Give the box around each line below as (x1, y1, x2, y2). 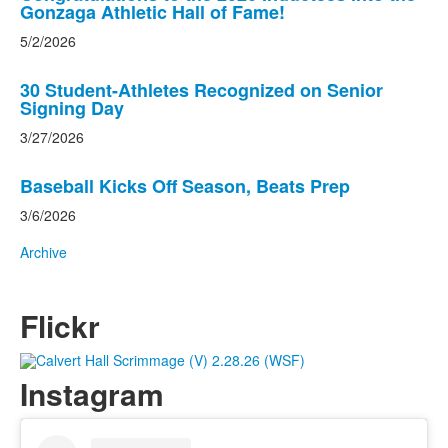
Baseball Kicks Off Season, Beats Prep (20, 173, 350, 200)
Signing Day (20, 95, 124, 122)
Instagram (20, 371, 164, 415)
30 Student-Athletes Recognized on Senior (20, 77, 383, 104)
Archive (20, 242, 67, 263)
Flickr (20, 304, 100, 348)
